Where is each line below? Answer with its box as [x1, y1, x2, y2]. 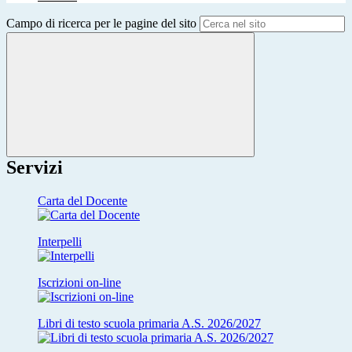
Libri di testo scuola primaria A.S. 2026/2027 [38, 317, 261, 331]
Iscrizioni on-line [38, 276, 121, 290]
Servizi [6, 157, 63, 178]
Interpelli [38, 235, 82, 249]
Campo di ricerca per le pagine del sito [6, 16, 196, 31]
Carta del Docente [38, 194, 127, 208]
